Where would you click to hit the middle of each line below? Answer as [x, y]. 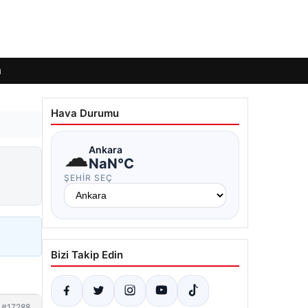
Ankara [106, 149]
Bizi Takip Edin [87, 255]
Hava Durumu [85, 113]
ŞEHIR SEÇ [88, 178]
